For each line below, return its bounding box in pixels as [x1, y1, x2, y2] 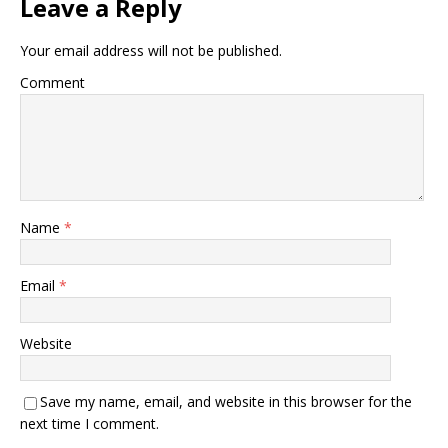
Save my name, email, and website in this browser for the [40, 392, 412, 411]
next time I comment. [20, 414, 159, 433]
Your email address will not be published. [20, 41, 282, 60]
